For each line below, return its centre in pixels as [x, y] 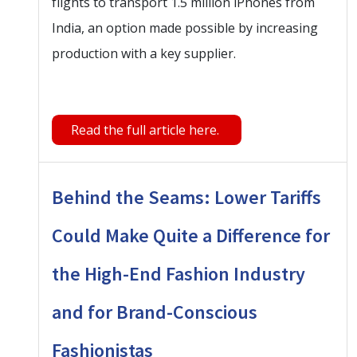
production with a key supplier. [144, 53]
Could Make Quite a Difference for [191, 235]
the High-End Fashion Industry [178, 273]
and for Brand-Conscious [155, 312]
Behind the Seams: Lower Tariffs [186, 197]
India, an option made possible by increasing [185, 27]
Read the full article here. [147, 129]
